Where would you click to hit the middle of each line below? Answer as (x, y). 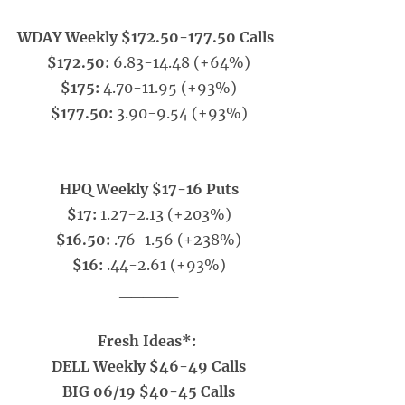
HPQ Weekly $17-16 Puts (149, 189)
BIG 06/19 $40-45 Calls (149, 391)
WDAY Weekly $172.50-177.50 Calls (149, 37)
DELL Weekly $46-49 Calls (149, 366)
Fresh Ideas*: (149, 341)
